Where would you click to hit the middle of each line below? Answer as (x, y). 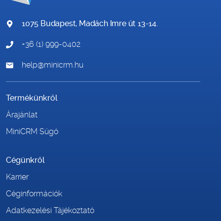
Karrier (17, 177)
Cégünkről (25, 160)
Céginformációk (34, 194)
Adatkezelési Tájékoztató (50, 211)
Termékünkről (32, 98)
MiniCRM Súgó (32, 132)
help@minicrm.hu (53, 65)
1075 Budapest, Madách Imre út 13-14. (90, 24)
